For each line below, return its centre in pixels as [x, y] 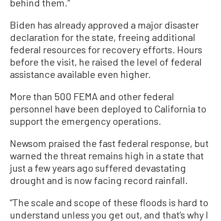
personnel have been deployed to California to [108, 108]
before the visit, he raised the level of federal [106, 61]
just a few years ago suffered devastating [98, 167]
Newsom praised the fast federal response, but [109, 143]
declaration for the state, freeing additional [103, 37]
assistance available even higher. [80, 74]
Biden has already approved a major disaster [104, 24]
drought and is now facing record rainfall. [99, 180]
